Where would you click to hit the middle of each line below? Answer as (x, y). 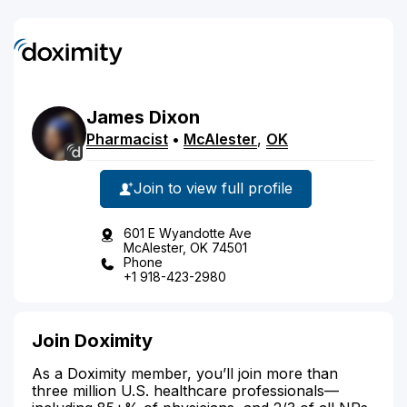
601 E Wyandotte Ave (188, 233)
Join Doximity (92, 340)
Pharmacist (127, 139)
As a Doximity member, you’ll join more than (185, 373)
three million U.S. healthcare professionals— (185, 390)
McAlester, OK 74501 (185, 247)
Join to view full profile (213, 188)
